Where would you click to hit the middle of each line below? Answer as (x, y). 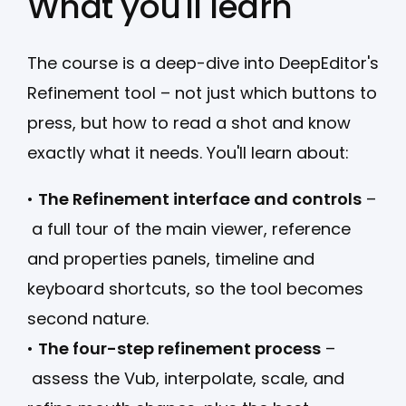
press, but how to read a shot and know (189, 122)
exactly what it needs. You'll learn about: (188, 152)
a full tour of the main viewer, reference (189, 228)
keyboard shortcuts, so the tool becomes (195, 288)
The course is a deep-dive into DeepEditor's (203, 63)
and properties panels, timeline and (171, 258)
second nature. (88, 318)
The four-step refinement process (179, 348)
